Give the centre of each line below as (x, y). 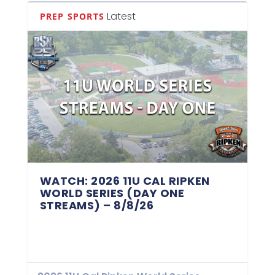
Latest (121, 16)
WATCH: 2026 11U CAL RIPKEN (125, 180)
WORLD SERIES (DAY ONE (112, 193)
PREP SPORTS (72, 16)
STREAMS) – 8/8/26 (97, 205)
